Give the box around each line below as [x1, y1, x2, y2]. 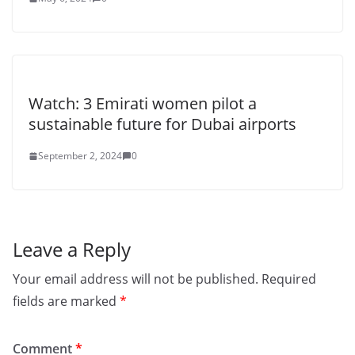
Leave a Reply [13, 236, 131, 262]
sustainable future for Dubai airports [29, 113, 296, 135]
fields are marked [13, 292, 120, 310]
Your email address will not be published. [13, 270, 258, 288]
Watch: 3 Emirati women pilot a [29, 93, 257, 114]
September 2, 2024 [38, 149, 122, 162]
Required [261, 270, 316, 288]
